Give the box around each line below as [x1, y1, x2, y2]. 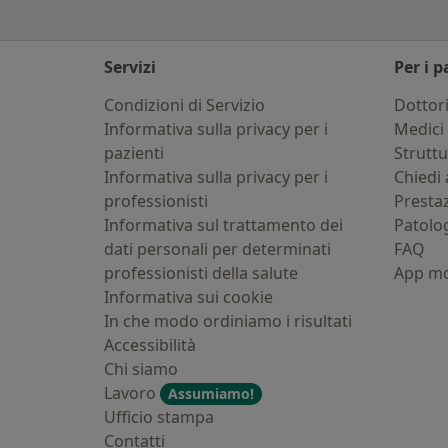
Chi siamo [104, 358, 178, 380]
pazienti [104, 142, 164, 164]
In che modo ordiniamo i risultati [104, 310, 352, 332]
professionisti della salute [104, 262, 298, 284]
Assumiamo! [168, 384, 254, 403]
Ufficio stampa [104, 406, 214, 428]
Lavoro [104, 382, 160, 404]
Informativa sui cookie [104, 286, 273, 308]
